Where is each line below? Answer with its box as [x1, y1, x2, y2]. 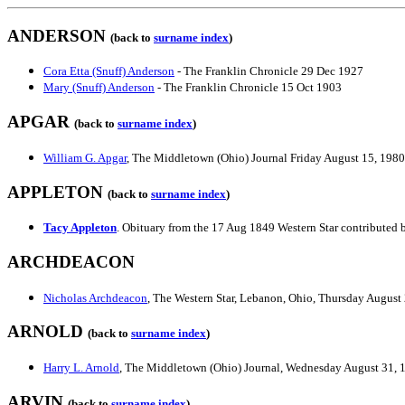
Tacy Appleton [43, 221, 117, 235]
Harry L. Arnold [43, 361, 119, 375]
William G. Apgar [43, 150, 127, 165]
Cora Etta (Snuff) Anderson [43, 64, 174, 79]
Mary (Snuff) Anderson [43, 80, 155, 95]
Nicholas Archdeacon [43, 290, 147, 305]
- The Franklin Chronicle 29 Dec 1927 [174, 64, 363, 79]
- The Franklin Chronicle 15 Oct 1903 [155, 80, 342, 95]
